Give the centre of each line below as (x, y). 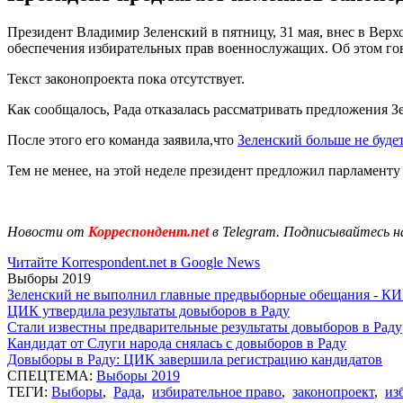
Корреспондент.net (148, 231)
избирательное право (217, 391)
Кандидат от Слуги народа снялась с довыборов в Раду (177, 343)
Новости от (46, 231)
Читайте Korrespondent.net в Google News (134, 262)
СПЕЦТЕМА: (52, 375)
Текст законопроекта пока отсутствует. (126, 78)
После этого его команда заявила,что (122, 139)
